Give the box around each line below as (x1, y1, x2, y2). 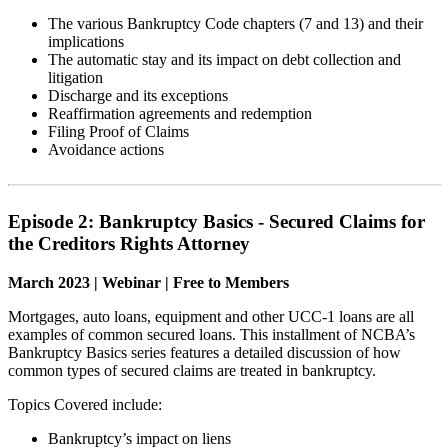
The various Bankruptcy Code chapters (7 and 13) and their (48, 15, 423, 33)
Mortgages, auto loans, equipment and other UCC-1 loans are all (8, 307, 414, 325)
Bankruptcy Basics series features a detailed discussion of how (8, 343, 401, 361)
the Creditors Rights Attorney (8, 233, 250, 255)
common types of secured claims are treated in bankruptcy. (8, 361, 376, 379)
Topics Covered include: (8, 395, 162, 413)
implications (48, 33, 124, 51)
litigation (48, 69, 103, 87)
